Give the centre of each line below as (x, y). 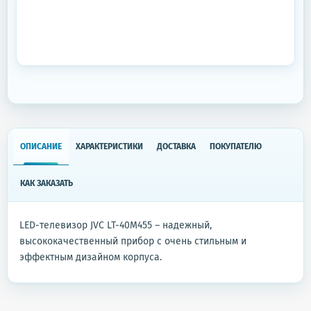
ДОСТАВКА (176, 146)
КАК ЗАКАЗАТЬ (47, 183)
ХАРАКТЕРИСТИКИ (109, 146)
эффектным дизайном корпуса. (91, 257)
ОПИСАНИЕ (41, 146)
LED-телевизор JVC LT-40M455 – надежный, (116, 225)
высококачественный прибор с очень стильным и (133, 241)
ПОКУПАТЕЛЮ (236, 146)
